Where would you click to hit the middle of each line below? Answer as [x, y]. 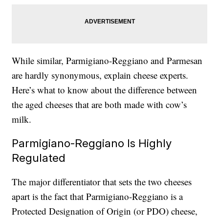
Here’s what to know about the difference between [105, 90]
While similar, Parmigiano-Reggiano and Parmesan [107, 61]
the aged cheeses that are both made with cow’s [99, 105]
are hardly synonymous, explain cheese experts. [100, 75]
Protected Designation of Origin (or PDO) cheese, [105, 211]
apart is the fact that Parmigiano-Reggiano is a [98, 197]
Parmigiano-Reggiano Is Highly [92, 143]
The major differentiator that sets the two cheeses [102, 182]
